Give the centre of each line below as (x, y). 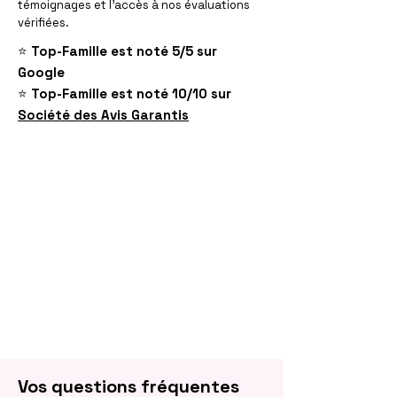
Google (41, 72)
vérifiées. (43, 23)
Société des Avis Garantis (103, 115)
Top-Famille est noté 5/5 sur (124, 51)
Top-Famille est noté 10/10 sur (131, 93)
